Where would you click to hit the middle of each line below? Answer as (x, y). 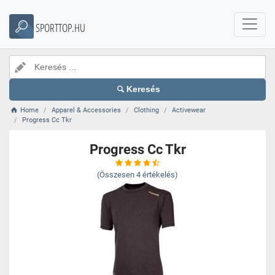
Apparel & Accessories (87, 110)
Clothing (147, 110)
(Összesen (116, 175)
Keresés (144, 89)
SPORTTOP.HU (60, 28)
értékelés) (160, 175)
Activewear (189, 110)
